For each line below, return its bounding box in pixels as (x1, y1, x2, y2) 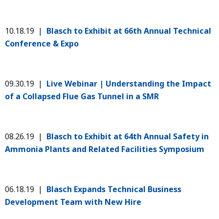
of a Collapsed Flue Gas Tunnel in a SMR (5, 90, 159, 102)
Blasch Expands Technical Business (46, 183, 181, 195)
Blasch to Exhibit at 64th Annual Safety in (46, 131, 209, 142)
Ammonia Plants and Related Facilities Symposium (5, 143, 204, 154)
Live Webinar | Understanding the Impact (46, 78, 211, 89)
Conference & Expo (5, 38, 79, 49)
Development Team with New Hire (5, 196, 141, 207)
